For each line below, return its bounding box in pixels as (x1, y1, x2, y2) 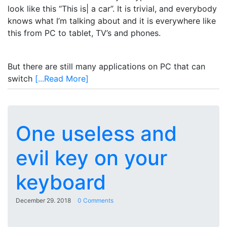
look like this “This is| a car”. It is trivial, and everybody (8, 3, 217, 14)
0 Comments (78, 196, 113, 204)
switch (8, 73, 35, 84)
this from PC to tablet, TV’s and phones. (8, 27, 161, 38)
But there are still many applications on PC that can (8, 61, 205, 71)
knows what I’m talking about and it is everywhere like (8, 15, 216, 26)
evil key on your (16, 145, 167, 170)
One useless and (16, 121, 177, 146)
